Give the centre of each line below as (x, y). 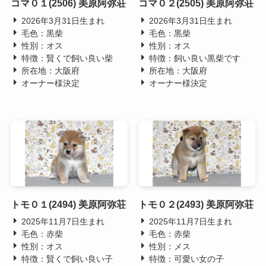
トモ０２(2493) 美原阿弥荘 (196, 204)
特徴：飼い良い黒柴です (193, 58)
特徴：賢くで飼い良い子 (66, 259)
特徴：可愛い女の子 (185, 259)
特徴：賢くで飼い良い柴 (66, 58)
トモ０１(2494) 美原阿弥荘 (68, 204)
